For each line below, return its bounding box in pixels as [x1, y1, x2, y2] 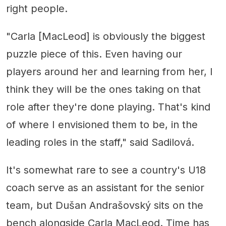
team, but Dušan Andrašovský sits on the [6, 199, 203, 212]
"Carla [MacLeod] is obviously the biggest [6, 30, 205, 43]
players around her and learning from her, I [6, 66, 213, 78]
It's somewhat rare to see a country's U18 [6, 164, 206, 177]
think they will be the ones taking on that [6, 83, 201, 96]
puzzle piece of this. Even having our [6, 48, 182, 61]
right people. [6, 3, 68, 15]
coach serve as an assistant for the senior [6, 182, 204, 194]
